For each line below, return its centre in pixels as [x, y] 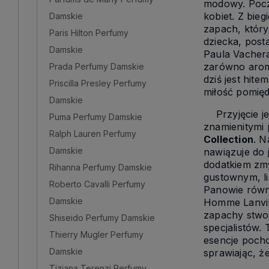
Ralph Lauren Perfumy [93, 133]
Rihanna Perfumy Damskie [101, 167]
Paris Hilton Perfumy [89, 32]
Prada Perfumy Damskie [97, 66]
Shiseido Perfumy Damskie [102, 217]
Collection [228, 140]
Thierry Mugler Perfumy [96, 234]
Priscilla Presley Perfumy [98, 83]
